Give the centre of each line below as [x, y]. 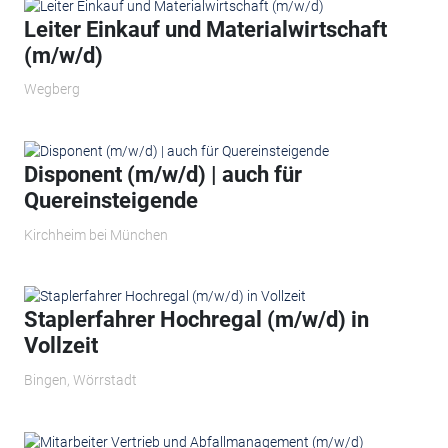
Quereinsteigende [110, 201]
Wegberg [51, 89]
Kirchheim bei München [95, 234]
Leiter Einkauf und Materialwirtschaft [205, 29]
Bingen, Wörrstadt [80, 379]
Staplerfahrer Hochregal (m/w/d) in [196, 320]
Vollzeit [60, 346]
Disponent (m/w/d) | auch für [162, 175]
